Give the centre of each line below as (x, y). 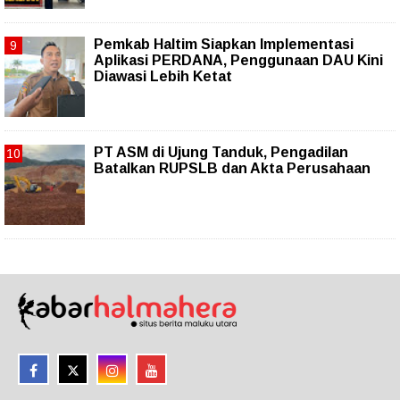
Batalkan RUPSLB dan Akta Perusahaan (232, 168)
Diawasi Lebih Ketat (163, 76)
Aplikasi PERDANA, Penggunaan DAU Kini (238, 60)
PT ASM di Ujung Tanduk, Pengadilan (221, 152)
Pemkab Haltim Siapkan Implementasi (224, 44)
